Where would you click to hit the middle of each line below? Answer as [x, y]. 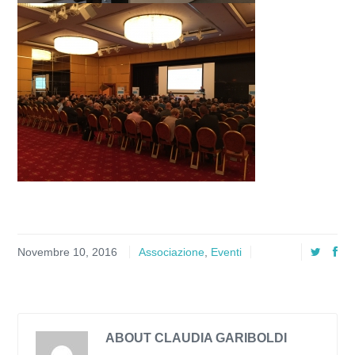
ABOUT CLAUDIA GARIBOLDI [196, 338]
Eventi [226, 252]
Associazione [172, 252]
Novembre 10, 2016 [67, 252]
